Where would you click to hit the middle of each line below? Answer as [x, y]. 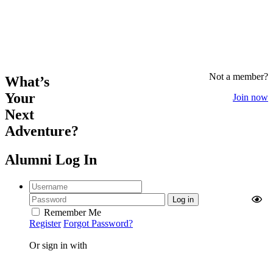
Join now [250, 97]
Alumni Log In [51, 159]
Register [45, 223]
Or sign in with [58, 245]
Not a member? [239, 76]
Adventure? [42, 131]
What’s [27, 81]
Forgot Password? [98, 223]
